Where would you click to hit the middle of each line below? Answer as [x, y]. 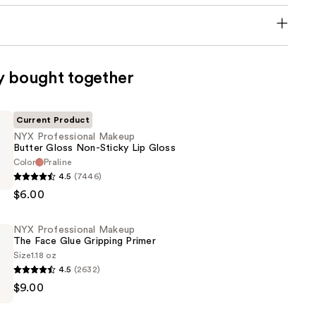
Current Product [53, 120]
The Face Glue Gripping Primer [84, 242]
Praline [58, 163]
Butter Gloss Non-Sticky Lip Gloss [94, 148]
